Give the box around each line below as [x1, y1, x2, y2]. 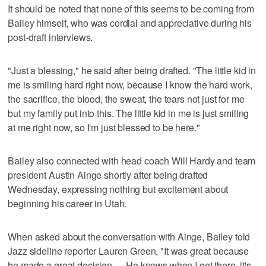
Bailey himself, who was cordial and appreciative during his [8, 15, 252, 30]
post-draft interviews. [8, 30, 93, 44]
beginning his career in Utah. [8, 196, 127, 210]
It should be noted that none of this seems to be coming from [8, 1, 254, 15]
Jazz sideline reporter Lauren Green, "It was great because [8, 243, 249, 258]
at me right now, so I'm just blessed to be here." [8, 120, 200, 134]
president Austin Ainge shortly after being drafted [8, 167, 208, 182]
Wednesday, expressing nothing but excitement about [8, 182, 229, 196]
